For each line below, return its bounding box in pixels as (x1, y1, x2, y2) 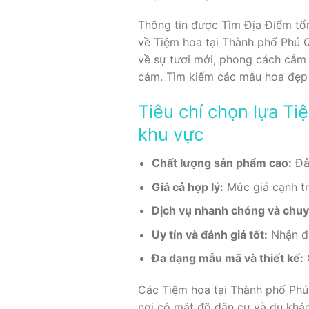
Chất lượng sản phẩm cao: (152, 155, 292, 170)
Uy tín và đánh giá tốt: (152, 227, 268, 241)
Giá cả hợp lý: (152, 179, 224, 194)
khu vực (137, 123, 203, 146)
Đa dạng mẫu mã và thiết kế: (152, 251, 304, 266)
